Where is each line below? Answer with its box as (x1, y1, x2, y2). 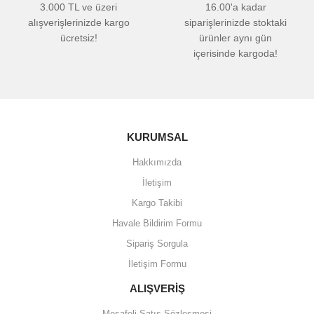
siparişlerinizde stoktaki (184, 17, 287, 28)
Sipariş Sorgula (126, 238, 188, 249)
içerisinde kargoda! (193, 48, 278, 59)
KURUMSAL (126, 131, 188, 143)
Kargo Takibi (132, 198, 182, 208)
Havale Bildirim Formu (112, 218, 202, 228)
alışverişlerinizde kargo (27, 17, 130, 28)
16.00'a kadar (205, 1, 266, 13)
